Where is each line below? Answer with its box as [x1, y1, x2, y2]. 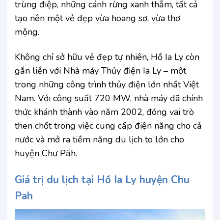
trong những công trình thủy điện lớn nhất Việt [15, 79, 199, 91]
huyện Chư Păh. [15, 147, 77, 160]
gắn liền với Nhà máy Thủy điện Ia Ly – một [15, 65, 186, 77]
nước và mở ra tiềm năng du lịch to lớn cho [15, 134, 184, 146]
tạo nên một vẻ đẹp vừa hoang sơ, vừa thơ [15, 12, 180, 25]
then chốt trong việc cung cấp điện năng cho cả [15, 120, 202, 132]
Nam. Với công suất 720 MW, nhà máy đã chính [15, 92, 203, 105]
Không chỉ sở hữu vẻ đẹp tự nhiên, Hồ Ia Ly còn [15, 51, 199, 63]
